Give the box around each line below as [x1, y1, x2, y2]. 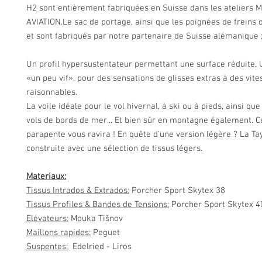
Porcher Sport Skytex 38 [129, 185, 227, 196]
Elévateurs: [26, 213, 68, 225]
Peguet [91, 227, 122, 239]
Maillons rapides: [26, 227, 91, 239]
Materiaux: [26, 171, 66, 182]
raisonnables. [26, 87, 77, 98]
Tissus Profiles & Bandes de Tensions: [26, 199, 169, 211]
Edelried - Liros [68, 242, 134, 253]
